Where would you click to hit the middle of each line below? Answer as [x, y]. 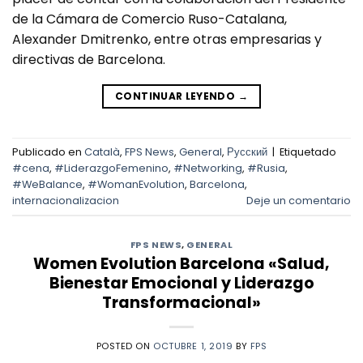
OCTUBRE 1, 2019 [193, 346]
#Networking [208, 168]
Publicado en [48, 152]
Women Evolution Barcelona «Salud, [181, 263]
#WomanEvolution [136, 184]
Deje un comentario [299, 200]
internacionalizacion [66, 200]
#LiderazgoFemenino [111, 168]
